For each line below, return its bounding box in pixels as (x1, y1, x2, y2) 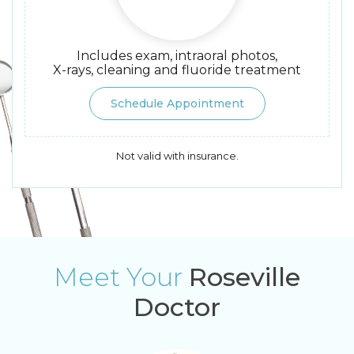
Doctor (134, 292, 220, 323)
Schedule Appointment (110, 96, 244, 111)
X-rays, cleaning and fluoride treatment (53, 62, 301, 78)
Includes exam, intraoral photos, (77, 48, 277, 64)
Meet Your (54, 262, 189, 293)
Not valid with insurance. (115, 149, 239, 163)
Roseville (189, 262, 300, 293)
